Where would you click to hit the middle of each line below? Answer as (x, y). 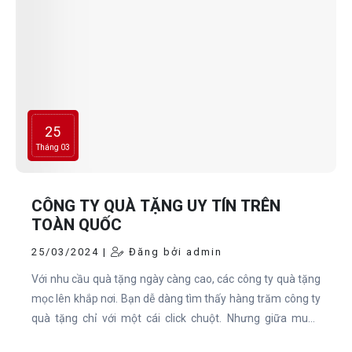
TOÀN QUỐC (77, 225)
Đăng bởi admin (174, 252)
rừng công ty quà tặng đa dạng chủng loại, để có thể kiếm (176, 338)
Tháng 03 (53, 148)
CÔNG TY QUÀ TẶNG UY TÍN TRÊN (156, 206)
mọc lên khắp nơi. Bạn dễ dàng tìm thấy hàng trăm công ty (176, 299)
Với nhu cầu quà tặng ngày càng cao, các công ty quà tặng (176, 279)
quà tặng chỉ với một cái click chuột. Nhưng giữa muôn (176, 319)
